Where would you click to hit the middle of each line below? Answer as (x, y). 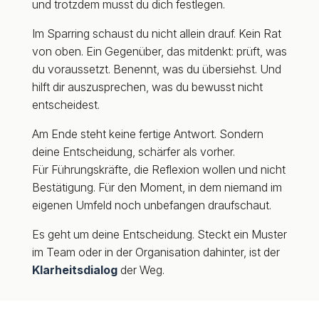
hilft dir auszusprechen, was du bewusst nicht (147, 87)
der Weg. (142, 270)
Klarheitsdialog (74, 270)
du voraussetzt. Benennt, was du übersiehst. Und (156, 69)
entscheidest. (66, 105)
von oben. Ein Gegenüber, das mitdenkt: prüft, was (159, 51)
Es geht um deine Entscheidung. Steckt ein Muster (159, 234)
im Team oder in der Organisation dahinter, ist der (156, 252)
